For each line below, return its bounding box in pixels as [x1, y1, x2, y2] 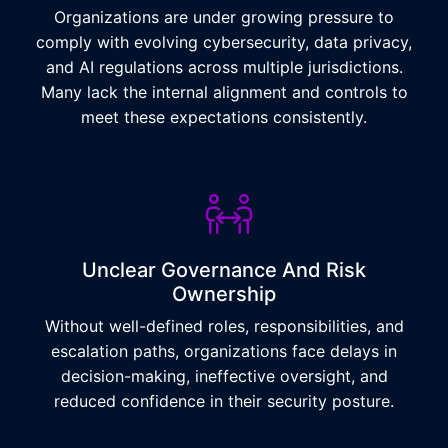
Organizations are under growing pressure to [54, 7, 394, 27]
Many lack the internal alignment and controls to [40, 82, 408, 102]
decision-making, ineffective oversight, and [60, 366, 388, 386]
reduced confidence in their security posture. [54, 391, 394, 411]
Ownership [172, 282, 276, 306]
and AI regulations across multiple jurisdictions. [45, 57, 403, 77]
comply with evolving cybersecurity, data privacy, [36, 32, 412, 52]
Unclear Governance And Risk [82, 258, 366, 282]
